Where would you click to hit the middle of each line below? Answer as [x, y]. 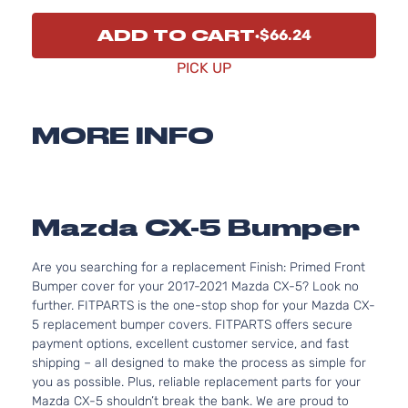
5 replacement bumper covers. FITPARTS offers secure [192, 325]
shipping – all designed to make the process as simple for [199, 363]
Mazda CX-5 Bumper [196, 228]
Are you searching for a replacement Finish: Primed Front [199, 267]
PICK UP [204, 68]
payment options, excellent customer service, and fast [190, 344]
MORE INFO [123, 136]
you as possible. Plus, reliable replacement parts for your [196, 382]
